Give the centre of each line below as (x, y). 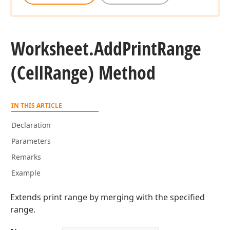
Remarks (26, 157)
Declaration (31, 125)
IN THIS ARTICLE (37, 106)
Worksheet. (52, 49)
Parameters (31, 141)
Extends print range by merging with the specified (108, 197)
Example (26, 173)
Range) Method (100, 73)
